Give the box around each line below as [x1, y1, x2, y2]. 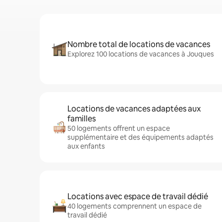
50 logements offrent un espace [67, 124, 170, 133]
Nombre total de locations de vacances [67, 39, 210, 50]
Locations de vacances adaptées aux [67, 104, 201, 114]
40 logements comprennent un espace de [67, 202, 202, 211]
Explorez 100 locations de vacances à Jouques [67, 50, 214, 58]
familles [67, 113, 96, 124]
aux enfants [67, 142, 105, 151]
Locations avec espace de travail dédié [67, 191, 208, 202]
